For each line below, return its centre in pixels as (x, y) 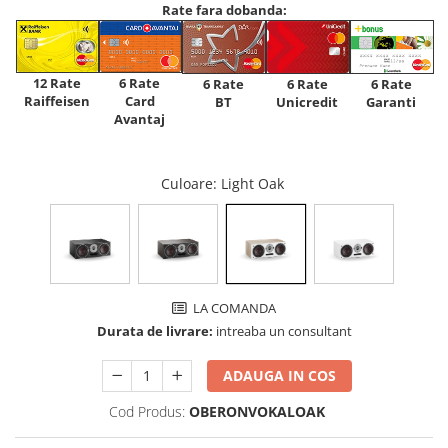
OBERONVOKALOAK (256, 411)
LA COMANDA (233, 307)
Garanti (391, 101)
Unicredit (307, 101)
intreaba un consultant (282, 330)
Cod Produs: (146, 411)
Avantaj (139, 119)
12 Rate (56, 83)
